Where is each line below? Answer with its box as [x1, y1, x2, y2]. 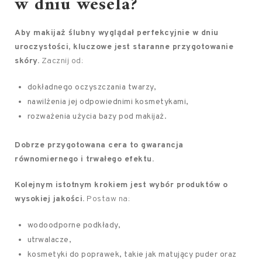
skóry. [15, 56, 39, 66]
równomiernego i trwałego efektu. [15, 154, 154, 164]
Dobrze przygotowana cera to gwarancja [15, 140, 184, 150]
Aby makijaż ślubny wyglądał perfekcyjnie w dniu [15, 28, 219, 38]
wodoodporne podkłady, [27, 220, 121, 230]
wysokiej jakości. [15, 194, 85, 204]
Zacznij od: [39, 56, 83, 66]
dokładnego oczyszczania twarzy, [27, 82, 157, 92]
